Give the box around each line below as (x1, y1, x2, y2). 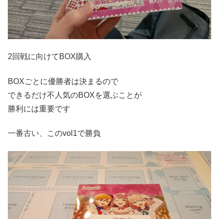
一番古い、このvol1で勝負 (8, 129, 101, 137)
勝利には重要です (8, 104, 70, 113)
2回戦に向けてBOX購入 (8, 52, 91, 61)
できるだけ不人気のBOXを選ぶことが (8, 90, 142, 99)
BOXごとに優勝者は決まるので (8, 77, 118, 86)
